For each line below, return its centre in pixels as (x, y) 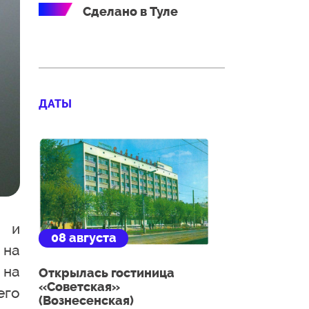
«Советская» (79, 287)
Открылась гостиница (107, 273)
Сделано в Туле (130, 11)
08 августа (83, 238)
